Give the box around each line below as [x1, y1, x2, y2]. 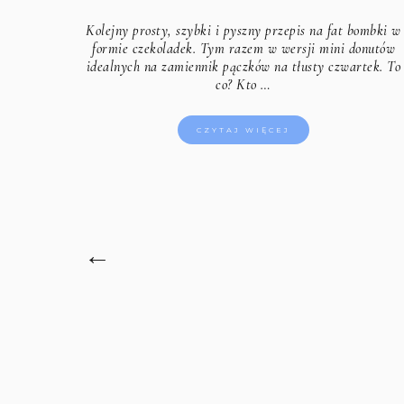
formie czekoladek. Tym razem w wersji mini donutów [92, 39, 396, 58]
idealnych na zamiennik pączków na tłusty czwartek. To [86, 57, 401, 76]
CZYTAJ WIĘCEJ [197, 124, 291, 134]
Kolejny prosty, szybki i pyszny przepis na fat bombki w [86, 21, 401, 40]
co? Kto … [216, 75, 271, 94]
